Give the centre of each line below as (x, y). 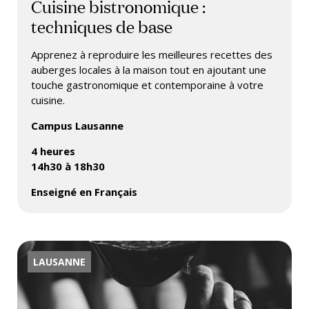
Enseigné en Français (84, 192)
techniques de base (102, 26)
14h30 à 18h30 (68, 166)
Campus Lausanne (77, 126)
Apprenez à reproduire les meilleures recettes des (152, 54)
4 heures (53, 151)
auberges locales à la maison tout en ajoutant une (149, 70)
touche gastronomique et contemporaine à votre (147, 85)
